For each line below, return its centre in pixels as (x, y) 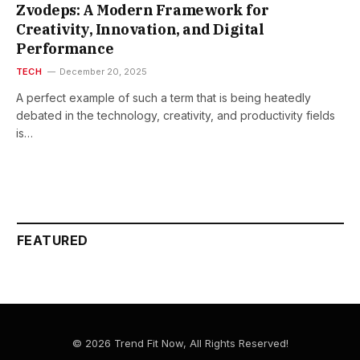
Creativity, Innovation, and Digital (140, 30)
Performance (65, 49)
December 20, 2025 (103, 72)
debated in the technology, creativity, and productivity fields (176, 116)
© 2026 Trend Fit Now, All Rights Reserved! (180, 344)
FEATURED (53, 241)
